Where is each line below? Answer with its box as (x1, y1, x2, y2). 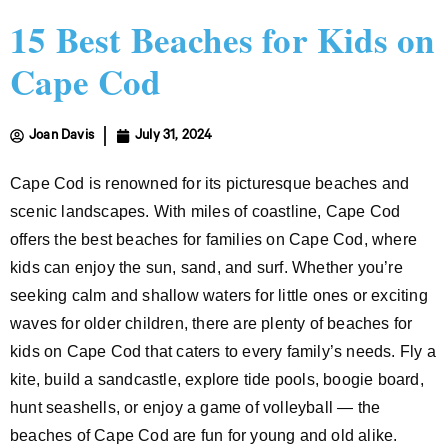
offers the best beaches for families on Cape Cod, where (10, 230, 418, 248)
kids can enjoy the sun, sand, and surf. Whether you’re (10, 258, 403, 276)
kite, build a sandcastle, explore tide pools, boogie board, (10, 370, 424, 388)
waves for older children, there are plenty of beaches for (10, 314, 413, 332)
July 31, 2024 (135, 128, 213, 144)
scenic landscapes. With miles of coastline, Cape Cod (10, 202, 401, 220)
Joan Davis (29, 128, 94, 144)
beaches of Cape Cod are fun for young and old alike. (10, 426, 398, 444)
